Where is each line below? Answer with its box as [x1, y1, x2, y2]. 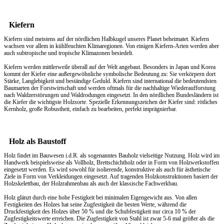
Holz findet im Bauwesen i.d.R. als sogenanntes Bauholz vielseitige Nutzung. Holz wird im [4, 152, 219, 159]
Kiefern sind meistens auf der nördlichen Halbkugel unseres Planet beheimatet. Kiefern [4, 35, 209, 43]
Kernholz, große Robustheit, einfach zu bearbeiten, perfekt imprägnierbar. [4, 105, 177, 113]
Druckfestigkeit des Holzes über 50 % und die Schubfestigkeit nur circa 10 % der [4, 208, 196, 215]
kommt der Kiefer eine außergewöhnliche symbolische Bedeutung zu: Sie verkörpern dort [4, 70, 215, 78]
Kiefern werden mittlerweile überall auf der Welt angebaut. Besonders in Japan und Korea [4, 63, 215, 71]
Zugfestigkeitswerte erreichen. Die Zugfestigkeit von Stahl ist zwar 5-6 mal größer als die [4, 215, 214, 222]
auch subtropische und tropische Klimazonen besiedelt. [4, 49, 133, 57]
